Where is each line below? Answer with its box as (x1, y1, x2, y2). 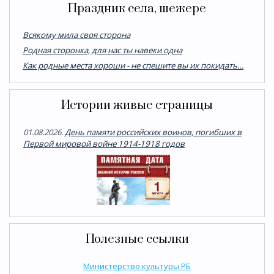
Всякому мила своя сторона (23, 29, 130, 40)
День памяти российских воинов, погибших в (65, 126, 242, 138)
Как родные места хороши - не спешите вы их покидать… (23, 59, 243, 71)
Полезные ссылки (85, 231, 189, 247)
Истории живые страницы (61, 97, 213, 113)
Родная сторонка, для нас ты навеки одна (23, 44, 182, 56)
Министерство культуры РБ (83, 260, 191, 272)
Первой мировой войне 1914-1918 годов (23, 138, 185, 149)
